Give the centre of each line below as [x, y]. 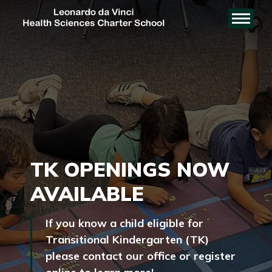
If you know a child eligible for [124, 223]
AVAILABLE [87, 193]
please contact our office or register [141, 256]
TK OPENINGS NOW [130, 169]
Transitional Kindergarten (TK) [127, 240]
